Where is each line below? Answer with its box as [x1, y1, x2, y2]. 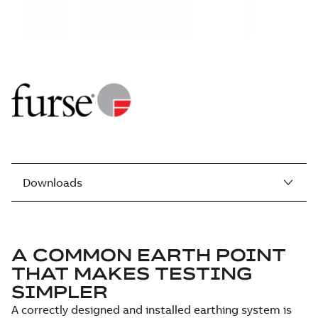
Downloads [23, 175, 82, 190]
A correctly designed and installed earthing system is [11, 302, 292, 317]
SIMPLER [11, 281, 108, 302]
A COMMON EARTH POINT [11, 244, 286, 265]
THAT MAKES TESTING [11, 263, 252, 284]
